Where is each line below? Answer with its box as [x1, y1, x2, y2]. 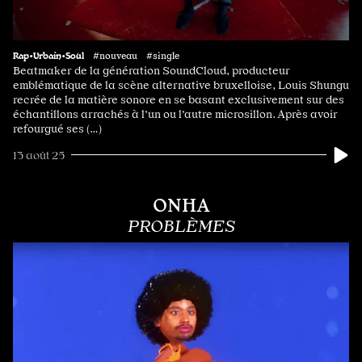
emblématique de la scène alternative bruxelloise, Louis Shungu [13, 78, 349, 91]
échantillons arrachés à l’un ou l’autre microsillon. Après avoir [13, 107, 338, 120]
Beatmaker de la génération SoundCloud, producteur [13, 63, 290, 77]
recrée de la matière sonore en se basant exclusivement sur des [13, 92, 344, 106]
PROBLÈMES [127, 216, 235, 236]
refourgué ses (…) [13, 121, 102, 135]
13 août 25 [13, 148, 65, 162]
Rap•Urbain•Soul [13, 48, 84, 61]
